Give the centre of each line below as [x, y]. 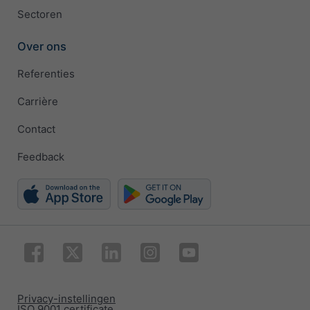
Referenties [46, 74]
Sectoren [40, 15]
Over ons [42, 46]
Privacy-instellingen [66, 298]
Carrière [38, 102]
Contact [36, 129]
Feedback [41, 157]
